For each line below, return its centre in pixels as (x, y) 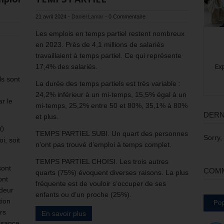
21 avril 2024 (51, 17)
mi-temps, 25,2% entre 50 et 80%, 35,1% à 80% (111, 106)
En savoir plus (64, 214)
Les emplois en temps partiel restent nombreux (110, 34)
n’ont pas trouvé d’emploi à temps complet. (103, 145)
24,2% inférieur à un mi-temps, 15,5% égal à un (111, 95)
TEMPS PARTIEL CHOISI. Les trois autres (102, 162)
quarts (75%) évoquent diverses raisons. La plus (112, 173)
